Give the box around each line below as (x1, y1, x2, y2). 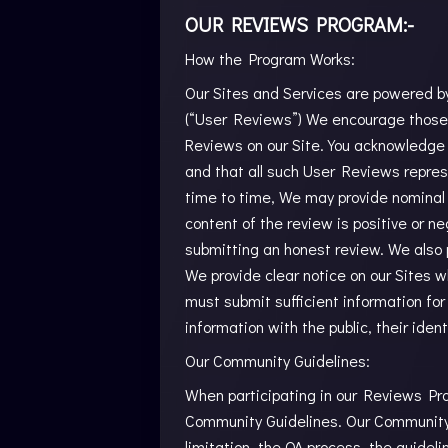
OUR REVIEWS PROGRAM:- (185, 11, 414, 37)
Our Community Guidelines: (185, 350, 370, 371)
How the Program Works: (185, 48, 355, 69)
